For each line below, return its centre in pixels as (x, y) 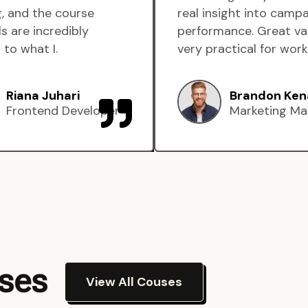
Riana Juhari (43, 95)
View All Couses (134, 282)
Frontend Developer (63, 110)
